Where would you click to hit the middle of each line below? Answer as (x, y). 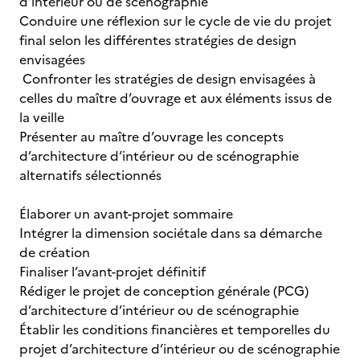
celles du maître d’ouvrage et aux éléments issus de (176, 98)
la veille (42, 117)
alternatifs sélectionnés (90, 175)
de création (55, 252)
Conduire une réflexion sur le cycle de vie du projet (176, 21)
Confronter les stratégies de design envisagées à (168, 79)
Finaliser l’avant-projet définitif (112, 272)
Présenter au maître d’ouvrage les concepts (151, 137)
